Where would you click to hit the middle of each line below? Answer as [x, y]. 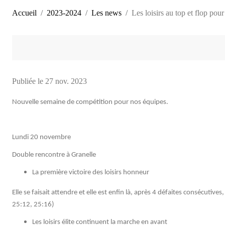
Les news [106, 13]
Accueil [24, 13]
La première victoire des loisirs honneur [91, 172]
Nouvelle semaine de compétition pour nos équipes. [90, 102]
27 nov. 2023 [66, 81]
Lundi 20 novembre [41, 137]
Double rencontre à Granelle [54, 155]
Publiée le [29, 81]
